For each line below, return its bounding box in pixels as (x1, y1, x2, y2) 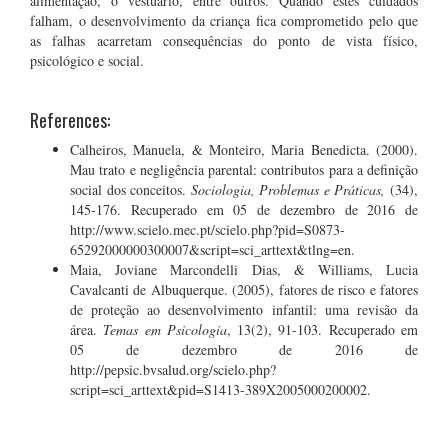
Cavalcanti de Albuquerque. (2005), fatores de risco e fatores (70, 280, 418, 299)
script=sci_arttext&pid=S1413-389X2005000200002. (70, 380, 371, 399)
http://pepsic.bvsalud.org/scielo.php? (70, 360, 276, 379)
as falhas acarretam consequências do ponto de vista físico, (30, 31, 418, 50)
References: (30, 107, 110, 133)
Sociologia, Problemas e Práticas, (190, 180, 386, 199)
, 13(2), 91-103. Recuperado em (226, 320, 419, 339)
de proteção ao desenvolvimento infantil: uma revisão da (70, 300, 418, 319)
